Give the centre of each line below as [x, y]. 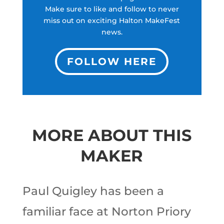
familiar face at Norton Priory [106, 211]
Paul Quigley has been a [93, 191]
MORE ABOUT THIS [112, 135]
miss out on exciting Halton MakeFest [112, 20]
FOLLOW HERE [112, 61]
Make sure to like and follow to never [112, 9]
